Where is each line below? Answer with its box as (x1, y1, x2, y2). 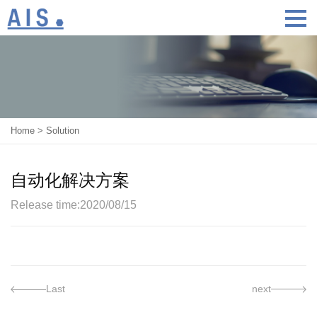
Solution (46, 125, 79, 136)
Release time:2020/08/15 (11, 198, 137, 211)
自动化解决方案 (11, 170, 129, 190)
